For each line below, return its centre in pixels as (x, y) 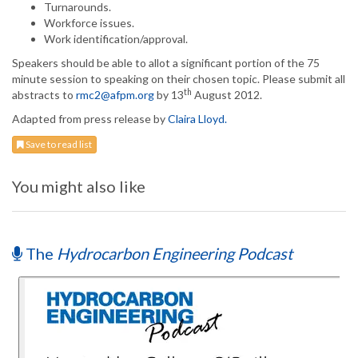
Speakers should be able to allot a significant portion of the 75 (166, 63)
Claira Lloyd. (197, 119)
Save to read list (58, 145)
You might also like (79, 187)
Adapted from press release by (90, 119)
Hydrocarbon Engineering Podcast (175, 254)
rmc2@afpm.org (115, 95)
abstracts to (44, 95)
